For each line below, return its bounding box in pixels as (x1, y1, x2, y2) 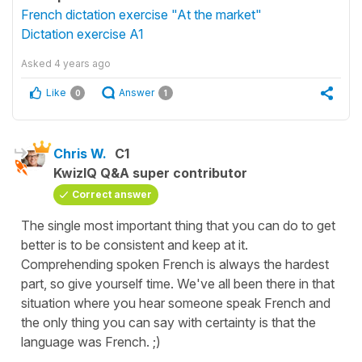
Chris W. (53, 145, 107, 162)
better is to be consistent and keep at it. (21, 236, 248, 253)
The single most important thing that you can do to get (21, 217, 335, 234)
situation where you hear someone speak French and (21, 294, 330, 311)
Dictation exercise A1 (21, 25, 144, 42)
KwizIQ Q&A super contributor (53, 164, 247, 181)
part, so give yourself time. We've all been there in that (21, 275, 335, 292)
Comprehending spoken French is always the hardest (21, 255, 329, 272)
